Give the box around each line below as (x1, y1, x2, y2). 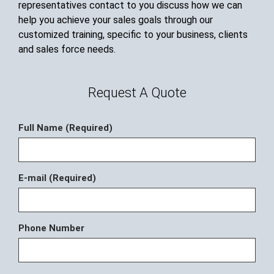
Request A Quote (87, 85, 187, 101)
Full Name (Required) (18, 122, 113, 134)
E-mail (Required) (18, 172, 96, 184)
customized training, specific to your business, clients (18, 28, 248, 40)
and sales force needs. (18, 43, 116, 55)
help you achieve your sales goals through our (18, 13, 213, 26)
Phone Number (18, 223, 84, 234)
